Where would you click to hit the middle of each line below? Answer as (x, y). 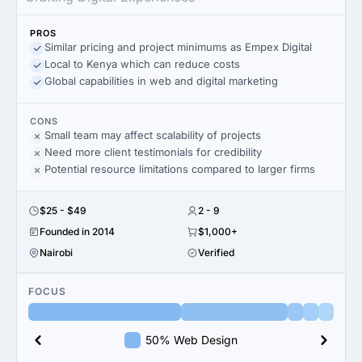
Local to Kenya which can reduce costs (142, 64)
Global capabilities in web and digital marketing (161, 81)
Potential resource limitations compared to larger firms (180, 169)
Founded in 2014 (77, 232)
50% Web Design (192, 340)
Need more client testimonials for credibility (153, 152)
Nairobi (56, 253)
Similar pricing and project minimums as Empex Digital (178, 47)
